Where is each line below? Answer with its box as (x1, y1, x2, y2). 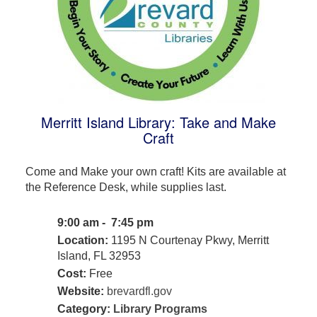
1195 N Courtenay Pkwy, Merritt (108, 234, 269, 246)
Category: (57, 302, 113, 315)
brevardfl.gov (106, 284, 172, 297)
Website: (57, 284, 104, 297)
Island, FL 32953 (57, 249, 141, 262)
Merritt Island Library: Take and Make (40, 111, 276, 132)
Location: (57, 234, 108, 246)
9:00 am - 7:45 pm (57, 216, 156, 229)
